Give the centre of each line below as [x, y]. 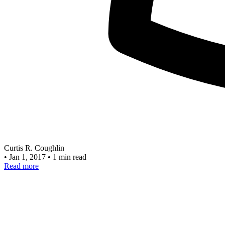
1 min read [70, 157]
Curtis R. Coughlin [34, 148]
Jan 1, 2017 [28, 157]
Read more [21, 166]
